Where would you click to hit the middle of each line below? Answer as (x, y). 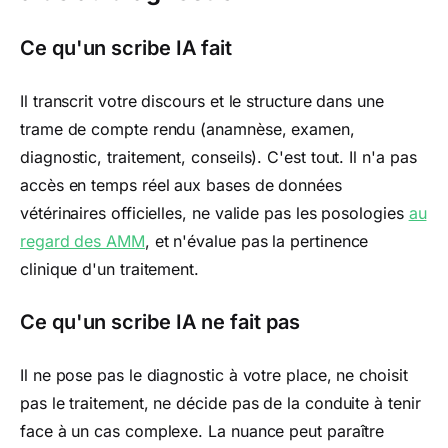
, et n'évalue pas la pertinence (256, 241)
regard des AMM (82, 241)
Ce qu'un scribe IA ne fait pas (160, 322)
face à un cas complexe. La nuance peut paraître (202, 431)
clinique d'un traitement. (109, 269)
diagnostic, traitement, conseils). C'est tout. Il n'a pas (218, 157)
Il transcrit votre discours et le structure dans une (202, 101)
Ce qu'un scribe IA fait (126, 48)
